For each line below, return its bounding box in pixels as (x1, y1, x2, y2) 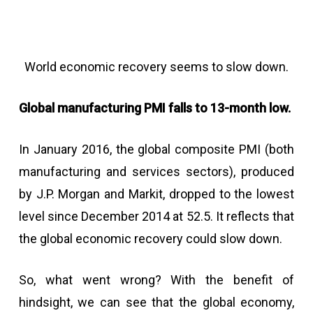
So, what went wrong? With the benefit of (18, 272, 295, 287)
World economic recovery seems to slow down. (24, 59, 289, 74)
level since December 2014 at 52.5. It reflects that (18, 209, 295, 224)
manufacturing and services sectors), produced (18, 164, 295, 179)
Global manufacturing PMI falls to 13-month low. (18, 101, 291, 115)
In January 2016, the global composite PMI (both (18, 142, 295, 156)
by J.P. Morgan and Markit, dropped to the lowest (18, 187, 295, 201)
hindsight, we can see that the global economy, (18, 295, 295, 310)
